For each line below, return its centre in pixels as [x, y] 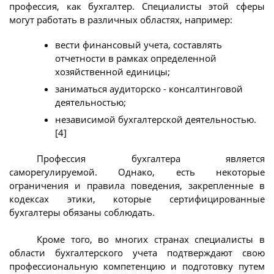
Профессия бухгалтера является [151, 158]
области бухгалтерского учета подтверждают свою [137, 253]
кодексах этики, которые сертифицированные [137, 198]
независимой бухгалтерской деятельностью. [156, 120]
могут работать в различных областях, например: [121, 19]
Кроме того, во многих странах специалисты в [151, 239]
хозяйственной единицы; [113, 72]
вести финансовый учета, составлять [139, 45]
